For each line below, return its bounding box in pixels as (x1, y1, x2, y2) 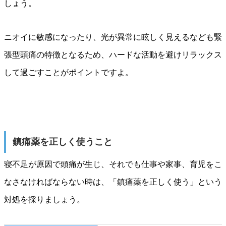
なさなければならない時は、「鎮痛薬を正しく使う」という (4, 178, 222, 187)
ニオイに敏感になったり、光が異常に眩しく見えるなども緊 (4, 33, 222, 42)
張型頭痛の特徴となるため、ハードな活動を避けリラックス (4, 50, 222, 60)
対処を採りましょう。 (4, 195, 85, 204)
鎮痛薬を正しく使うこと (12, 137, 112, 147)
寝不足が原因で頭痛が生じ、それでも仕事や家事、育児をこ (4, 160, 222, 169)
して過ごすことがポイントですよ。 (4, 68, 133, 77)
